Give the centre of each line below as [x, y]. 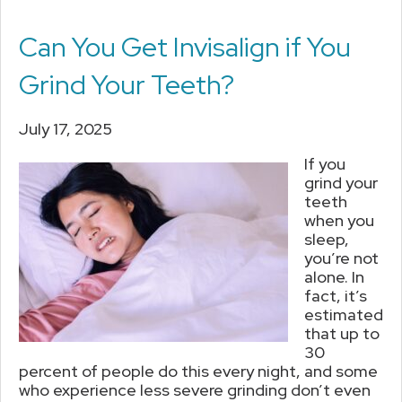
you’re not [341, 258]
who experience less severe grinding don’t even [195, 389]
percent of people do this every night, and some [198, 371]
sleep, [327, 239]
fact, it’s [336, 295]
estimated [344, 314]
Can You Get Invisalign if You [185, 46]
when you [339, 220]
